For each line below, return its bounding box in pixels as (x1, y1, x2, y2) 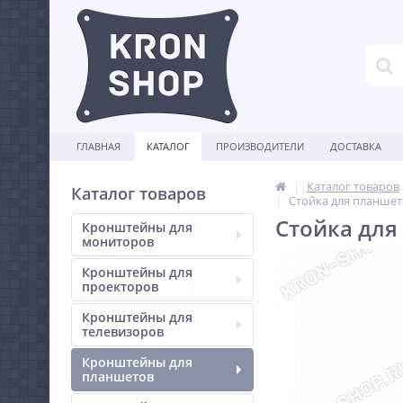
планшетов (82, 368, 154, 385)
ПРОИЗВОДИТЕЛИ (216, 139, 304, 153)
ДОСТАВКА (330, 139, 381, 153)
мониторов (82, 233, 154, 250)
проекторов (82, 278, 158, 295)
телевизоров (82, 323, 164, 340)
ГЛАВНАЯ (76, 139, 121, 153)
